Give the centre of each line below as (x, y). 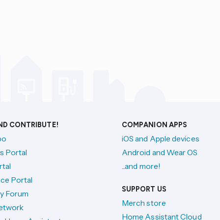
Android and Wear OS (160, 152)
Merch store (144, 203)
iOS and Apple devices (161, 138)
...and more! (141, 166)
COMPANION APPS (155, 125)
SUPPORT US (144, 189)
